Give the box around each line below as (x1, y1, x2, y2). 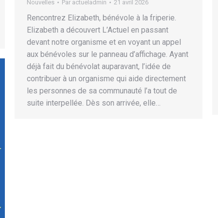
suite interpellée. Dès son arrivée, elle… (27, 98, 161, 108)
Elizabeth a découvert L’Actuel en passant (27, 25, 168, 35)
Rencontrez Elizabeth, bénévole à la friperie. (27, 13, 176, 22)
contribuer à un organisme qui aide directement (27, 74, 186, 83)
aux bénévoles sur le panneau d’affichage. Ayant (27, 50, 188, 59)
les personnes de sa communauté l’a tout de (27, 86, 177, 95)
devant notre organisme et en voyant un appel (27, 37, 181, 47)
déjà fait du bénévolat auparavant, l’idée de (27, 62, 171, 71)
